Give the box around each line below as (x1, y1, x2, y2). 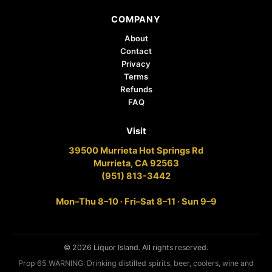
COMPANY (111, 14, 161, 25)
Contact (120, 46, 152, 56)
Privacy (121, 59, 151, 69)
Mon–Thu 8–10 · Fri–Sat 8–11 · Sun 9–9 (55, 196, 217, 208)
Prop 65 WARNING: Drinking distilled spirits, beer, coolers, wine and (18, 259, 254, 268)
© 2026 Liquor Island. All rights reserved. (64, 243, 208, 253)
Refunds (120, 84, 152, 95)
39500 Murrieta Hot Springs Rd (69, 145, 203, 157)
